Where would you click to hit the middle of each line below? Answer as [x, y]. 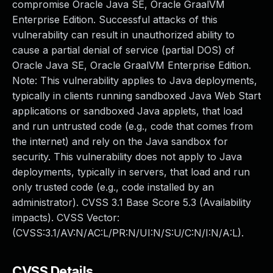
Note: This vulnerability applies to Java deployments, [135, 80]
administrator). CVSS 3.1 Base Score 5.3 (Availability [132, 202]
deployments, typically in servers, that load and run [131, 172]
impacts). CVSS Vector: [66, 218]
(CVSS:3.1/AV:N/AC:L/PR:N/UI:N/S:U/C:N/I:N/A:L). [128, 233]
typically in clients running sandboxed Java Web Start [136, 96]
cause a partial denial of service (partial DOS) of [123, 50]
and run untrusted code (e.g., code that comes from [133, 126]
